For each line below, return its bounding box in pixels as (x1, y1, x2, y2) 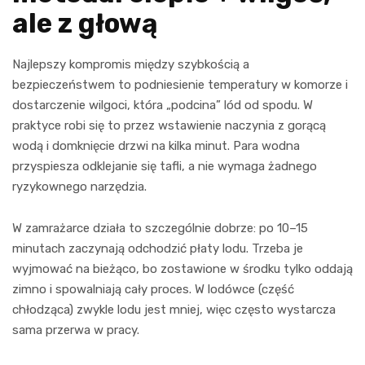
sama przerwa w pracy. (12, 322, 139, 337)
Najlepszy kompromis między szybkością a (12, 56, 249, 72)
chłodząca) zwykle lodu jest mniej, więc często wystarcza (12, 301, 336, 317)
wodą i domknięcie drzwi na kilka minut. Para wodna (12, 138, 300, 153)
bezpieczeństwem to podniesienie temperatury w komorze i (12, 77, 348, 92)
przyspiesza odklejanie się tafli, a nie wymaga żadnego (12, 158, 317, 174)
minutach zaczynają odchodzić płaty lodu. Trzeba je (12, 240, 303, 256)
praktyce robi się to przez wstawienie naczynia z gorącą (12, 117, 326, 133)
